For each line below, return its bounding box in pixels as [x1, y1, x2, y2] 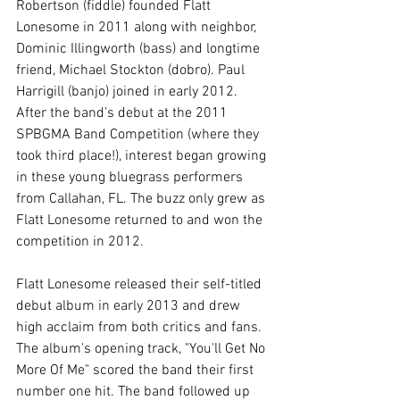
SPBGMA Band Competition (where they [16, 126, 262, 145]
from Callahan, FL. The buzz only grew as [16, 190, 269, 209]
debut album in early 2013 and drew [16, 297, 244, 316]
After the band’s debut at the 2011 [16, 104, 231, 123]
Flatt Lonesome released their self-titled [16, 276, 265, 295]
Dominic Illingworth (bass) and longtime [16, 40, 263, 59]
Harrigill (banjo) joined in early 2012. [16, 83, 241, 102]
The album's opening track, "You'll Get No [16, 340, 269, 359]
